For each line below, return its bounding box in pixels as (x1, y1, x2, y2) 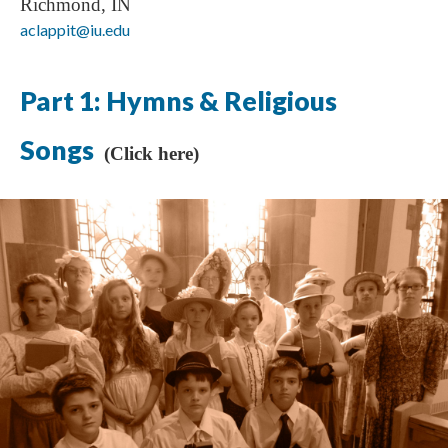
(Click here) (104, 143, 199, 164)
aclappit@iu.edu (20, 20, 133, 39)
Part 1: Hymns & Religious (20, 85, 337, 117)
